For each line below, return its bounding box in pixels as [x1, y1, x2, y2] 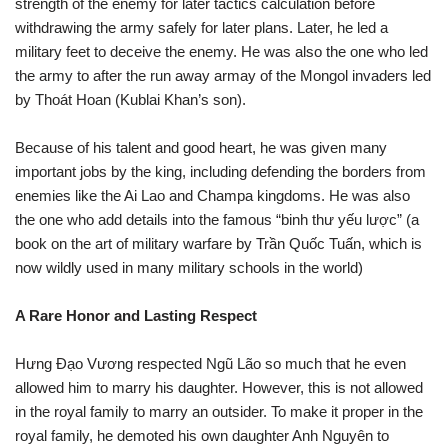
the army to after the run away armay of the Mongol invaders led [15, 67, 431, 84]
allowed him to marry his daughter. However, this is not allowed [15, 379, 423, 396]
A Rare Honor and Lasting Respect [15, 307, 257, 324]
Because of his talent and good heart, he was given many [15, 139, 387, 156]
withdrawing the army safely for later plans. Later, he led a [15, 19, 388, 36]
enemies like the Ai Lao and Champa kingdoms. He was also [15, 187, 410, 204]
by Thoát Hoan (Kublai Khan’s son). [15, 91, 246, 108]
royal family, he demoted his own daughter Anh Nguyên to [15, 427, 389, 444]
